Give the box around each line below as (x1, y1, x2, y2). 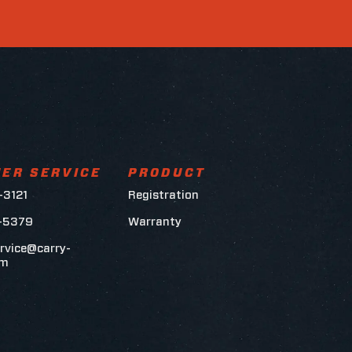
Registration (128, 189, 200, 201)
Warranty (128, 215, 182, 228)
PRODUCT (128, 167, 207, 179)
